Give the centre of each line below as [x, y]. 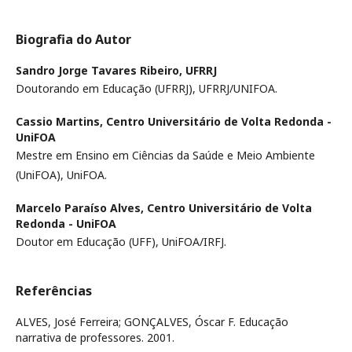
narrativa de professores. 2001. [95, 338]
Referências [54, 291]
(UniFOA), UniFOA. [61, 175]
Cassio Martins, [61, 122]
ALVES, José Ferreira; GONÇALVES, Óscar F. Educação [152, 322]
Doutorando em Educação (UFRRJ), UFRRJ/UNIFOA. [147, 89]
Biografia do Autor [73, 40]
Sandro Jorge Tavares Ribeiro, [101, 71]
